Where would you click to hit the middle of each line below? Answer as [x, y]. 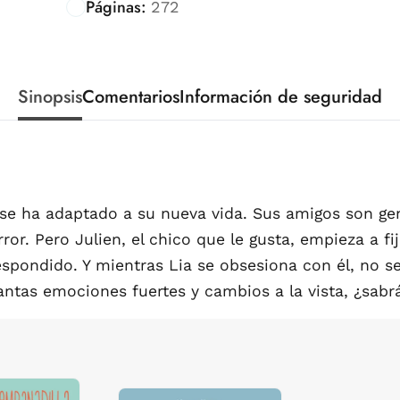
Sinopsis [50, 96]
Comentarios [131, 96]
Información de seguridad [281, 96]
